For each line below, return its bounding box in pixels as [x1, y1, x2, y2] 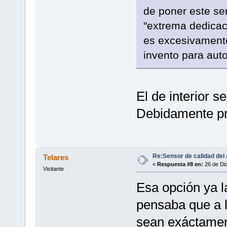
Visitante [43, 165, 64, 172]
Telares [43, 153, 69, 162]
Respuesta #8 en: [157, 161, 203, 167]
